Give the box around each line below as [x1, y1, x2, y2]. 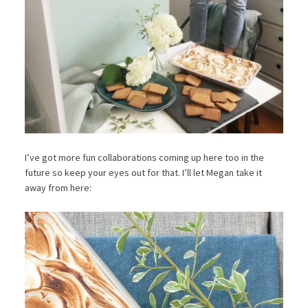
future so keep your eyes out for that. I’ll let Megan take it [24, 166, 262, 179]
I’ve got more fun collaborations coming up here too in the [24, 151, 264, 164]
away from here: [24, 181, 91, 195]
